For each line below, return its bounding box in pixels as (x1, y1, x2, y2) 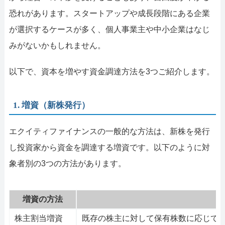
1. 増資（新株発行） (13, 100, 90, 110)
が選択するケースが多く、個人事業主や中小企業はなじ (9, 25, 210, 34)
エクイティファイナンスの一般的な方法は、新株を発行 (9, 127, 210, 136)
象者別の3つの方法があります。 (9, 159, 126, 168)
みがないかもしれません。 (9, 41, 105, 50)
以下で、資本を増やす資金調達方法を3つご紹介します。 (9, 67, 214, 76)
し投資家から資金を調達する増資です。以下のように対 (9, 143, 210, 152)
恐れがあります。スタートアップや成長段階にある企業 (9, 9, 210, 18)
